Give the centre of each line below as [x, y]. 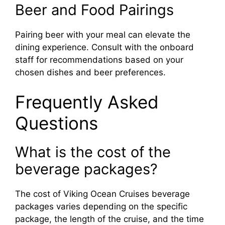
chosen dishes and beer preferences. [90, 72]
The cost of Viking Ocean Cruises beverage [102, 194]
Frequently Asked [87, 102]
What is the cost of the [93, 152]
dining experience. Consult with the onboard [104, 47]
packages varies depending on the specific [101, 207]
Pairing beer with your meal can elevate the [103, 34]
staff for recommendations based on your [99, 60]
